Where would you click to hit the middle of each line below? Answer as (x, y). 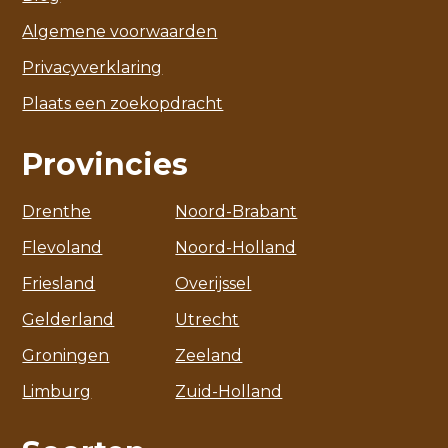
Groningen (66, 355)
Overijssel (213, 283)
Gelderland (68, 319)
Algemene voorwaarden (120, 31)
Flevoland (62, 247)
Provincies (105, 164)
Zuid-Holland (229, 391)
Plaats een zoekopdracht (123, 103)
